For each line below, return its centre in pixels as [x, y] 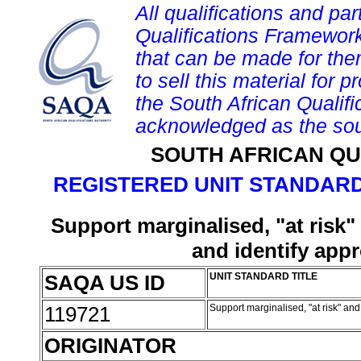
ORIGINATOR [110, 346]
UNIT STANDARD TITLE [263, 276]
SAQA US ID [105, 283]
